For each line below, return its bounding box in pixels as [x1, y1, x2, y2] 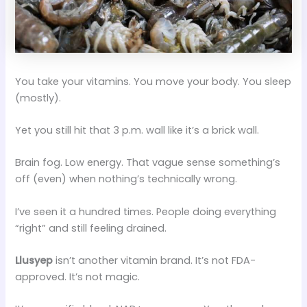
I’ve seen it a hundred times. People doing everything [15, 204, 277, 219]
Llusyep [15, 254, 53, 268]
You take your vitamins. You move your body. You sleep [15, 74, 292, 88]
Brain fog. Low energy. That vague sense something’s [15, 156, 281, 170]
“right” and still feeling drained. [15, 221, 167, 235]
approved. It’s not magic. [15, 270, 140, 284]
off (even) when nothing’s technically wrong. [15, 172, 238, 186]
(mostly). [15, 90, 62, 105]
